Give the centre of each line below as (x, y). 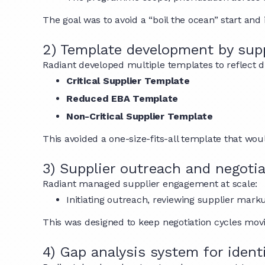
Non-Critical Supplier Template (140, 116)
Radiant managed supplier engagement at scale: (150, 184)
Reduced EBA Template (122, 98)
